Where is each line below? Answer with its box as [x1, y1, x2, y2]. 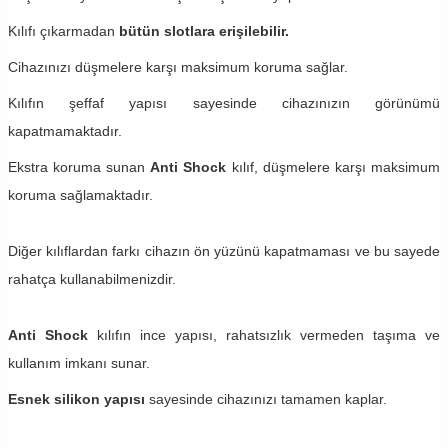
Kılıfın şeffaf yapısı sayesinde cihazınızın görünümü [8, 95, 440, 112]
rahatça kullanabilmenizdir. [8, 271, 176, 288]
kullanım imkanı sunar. [8, 355, 154, 372]
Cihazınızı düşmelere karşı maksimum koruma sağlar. [8, 59, 348, 76]
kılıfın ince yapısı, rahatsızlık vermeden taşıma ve [88, 327, 440, 344]
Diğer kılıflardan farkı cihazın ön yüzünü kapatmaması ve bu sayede [8, 243, 440, 260]
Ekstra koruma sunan [8, 159, 151, 176]
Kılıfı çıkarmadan [8, 23, 119, 40]
